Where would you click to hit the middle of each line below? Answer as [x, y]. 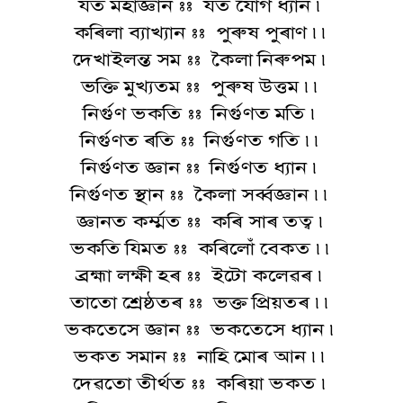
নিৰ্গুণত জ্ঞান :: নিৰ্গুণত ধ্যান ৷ [201, 167]
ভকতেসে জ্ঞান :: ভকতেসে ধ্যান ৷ [201, 329]
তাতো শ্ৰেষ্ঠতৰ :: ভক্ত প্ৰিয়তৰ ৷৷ [201, 302]
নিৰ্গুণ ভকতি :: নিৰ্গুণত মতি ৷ [201, 113]
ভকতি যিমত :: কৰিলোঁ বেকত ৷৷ [201, 248]
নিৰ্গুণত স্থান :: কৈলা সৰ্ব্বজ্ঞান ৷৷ [201, 194]
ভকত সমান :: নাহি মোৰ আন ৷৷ [201, 356]
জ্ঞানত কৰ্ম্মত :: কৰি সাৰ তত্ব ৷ [201, 221]
